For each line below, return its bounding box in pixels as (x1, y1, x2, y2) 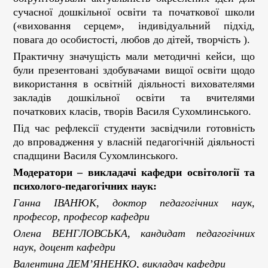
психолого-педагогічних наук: (13, 180, 157, 192)
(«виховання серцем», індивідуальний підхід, (13, 20, 255, 32)
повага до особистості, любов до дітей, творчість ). (13, 33, 250, 45)
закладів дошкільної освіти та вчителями (13, 92, 255, 103)
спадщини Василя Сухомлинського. (13, 150, 178, 162)
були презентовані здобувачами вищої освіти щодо (13, 64, 255, 76)
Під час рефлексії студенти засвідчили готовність (13, 122, 255, 134)
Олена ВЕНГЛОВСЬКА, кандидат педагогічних (13, 227, 255, 239)
